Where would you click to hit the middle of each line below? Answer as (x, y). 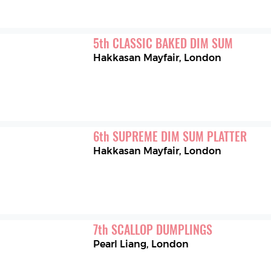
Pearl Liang (120, 244)
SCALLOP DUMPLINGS (162, 230)
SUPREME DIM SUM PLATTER (180, 136)
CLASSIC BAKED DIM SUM (173, 43)
